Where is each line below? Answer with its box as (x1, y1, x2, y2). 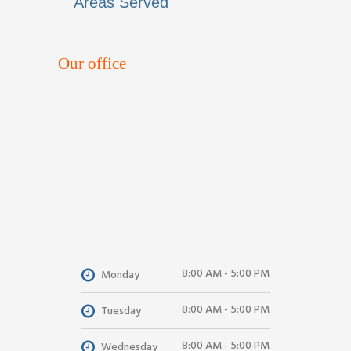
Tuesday (101, 302, 141, 320)
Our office (58, 55, 126, 73)
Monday (101, 266, 139, 284)
